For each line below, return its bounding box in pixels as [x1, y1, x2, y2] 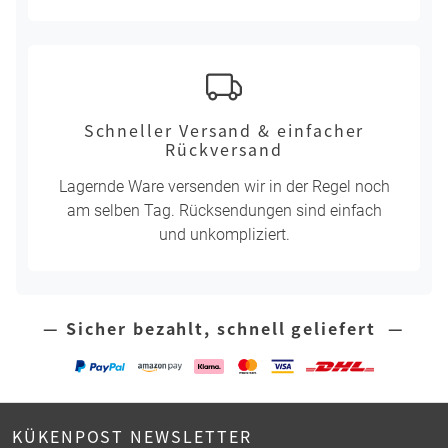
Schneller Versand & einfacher [83, 118, 365, 143]
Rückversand [165, 137, 283, 162]
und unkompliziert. [158, 225, 290, 245]
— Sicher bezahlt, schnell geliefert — [43, 316, 405, 341]
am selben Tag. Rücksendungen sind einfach [66, 201, 382, 221]
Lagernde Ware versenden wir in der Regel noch [58, 177, 390, 197]
